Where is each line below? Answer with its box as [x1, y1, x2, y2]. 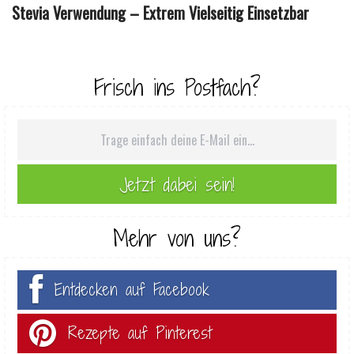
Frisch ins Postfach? [93, 72, 261, 103]
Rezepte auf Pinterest [68, 321, 212, 345]
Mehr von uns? [113, 223, 241, 254]
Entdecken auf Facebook [55, 277, 209, 301]
